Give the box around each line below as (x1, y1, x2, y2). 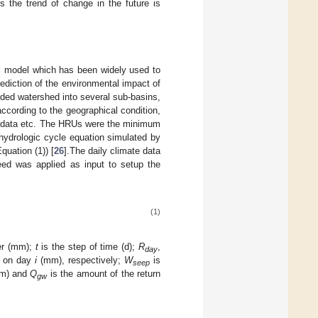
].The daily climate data (63, 145, 161, 156)
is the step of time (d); (38, 241, 139, 252)
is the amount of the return (47, 268, 161, 279)
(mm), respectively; (36, 254, 124, 265)
